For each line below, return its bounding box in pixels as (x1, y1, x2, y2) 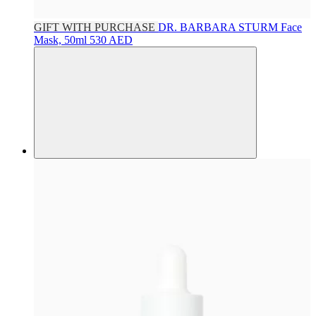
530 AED (90, 34, 133, 47)
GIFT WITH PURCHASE (34, 21, 158, 34)
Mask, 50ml (34, 34, 90, 47)
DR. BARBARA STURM (158, 21, 281, 34)
